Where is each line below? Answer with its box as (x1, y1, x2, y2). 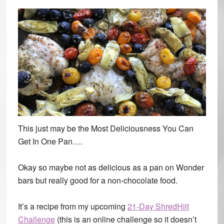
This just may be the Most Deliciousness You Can (17, 122, 193, 134)
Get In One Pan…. (17, 135, 82, 147)
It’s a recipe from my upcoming (17, 200, 127, 212)
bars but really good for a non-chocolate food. (17, 174, 177, 186)
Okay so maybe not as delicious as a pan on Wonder (17, 161, 204, 173)
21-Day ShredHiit (127, 200, 189, 212)
